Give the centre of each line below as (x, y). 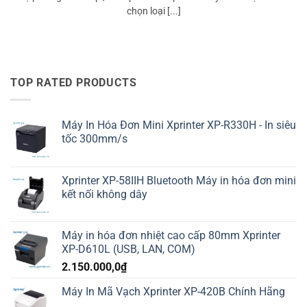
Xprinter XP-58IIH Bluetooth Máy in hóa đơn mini (179, 180)
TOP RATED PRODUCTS (74, 83)
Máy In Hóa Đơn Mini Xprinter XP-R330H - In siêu (179, 125)
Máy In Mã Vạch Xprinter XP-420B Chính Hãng (173, 291)
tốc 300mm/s (95, 138)
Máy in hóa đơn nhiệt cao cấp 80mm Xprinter (171, 235)
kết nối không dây (105, 194)
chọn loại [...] (153, 11)
